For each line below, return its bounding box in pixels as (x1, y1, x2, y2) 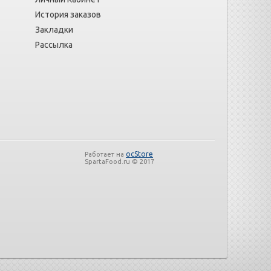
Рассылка (35, 40, 73, 50)
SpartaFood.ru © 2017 (85, 158, 154, 165)
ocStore (126, 150, 153, 158)
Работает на (85, 151, 126, 158)
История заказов (35, 10, 101, 19)
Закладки (35, 25, 73, 34)
